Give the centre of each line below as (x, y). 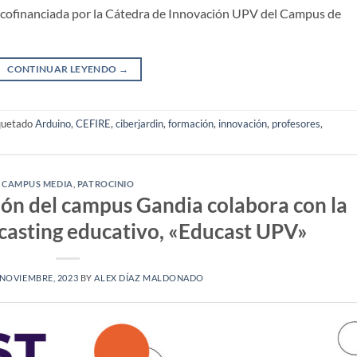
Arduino (53, 124)
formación (191, 124)
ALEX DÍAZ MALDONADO (149, 278)
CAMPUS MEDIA (37, 183)
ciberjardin (139, 124)
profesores (296, 124)
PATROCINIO (106, 183)
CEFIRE (93, 124)
